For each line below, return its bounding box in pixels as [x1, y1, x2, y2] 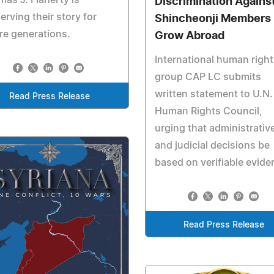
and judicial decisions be [154, 140, 270, 150]
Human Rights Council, [154, 106, 262, 116]
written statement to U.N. [154, 89, 273, 99]
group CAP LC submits [154, 72, 261, 82]
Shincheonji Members [154, 13, 271, 24]
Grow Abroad [154, 30, 224, 42]
